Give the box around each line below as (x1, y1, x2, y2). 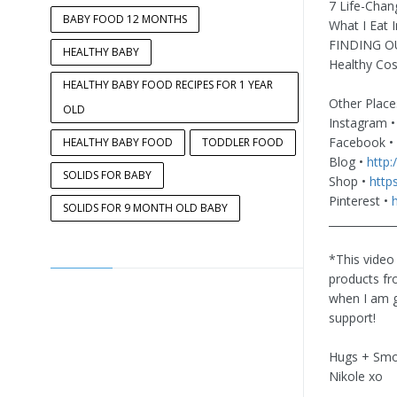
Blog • (329, 152, 367, 170)
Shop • (329, 172, 370, 190)
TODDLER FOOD (202, 134, 284, 150)
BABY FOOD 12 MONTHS (63, 11, 187, 27)
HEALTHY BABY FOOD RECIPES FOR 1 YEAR (63, 76, 273, 92)
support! (329, 308, 376, 326)
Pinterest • (329, 191, 392, 209)
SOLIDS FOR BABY (63, 167, 152, 183)
